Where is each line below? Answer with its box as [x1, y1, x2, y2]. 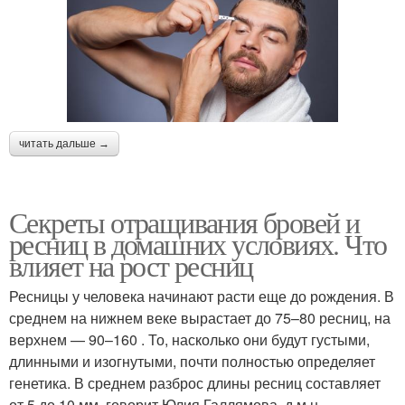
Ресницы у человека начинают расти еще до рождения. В [9, 285, 394, 306]
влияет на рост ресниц [9, 245, 253, 285]
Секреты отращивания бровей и [9, 202, 360, 241]
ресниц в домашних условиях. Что [9, 223, 387, 263]
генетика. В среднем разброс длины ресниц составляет [9, 372, 381, 393]
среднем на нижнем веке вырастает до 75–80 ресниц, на [9, 306, 391, 328]
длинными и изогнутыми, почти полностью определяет [9, 350, 375, 372]
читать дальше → [19, 137, 109, 150]
